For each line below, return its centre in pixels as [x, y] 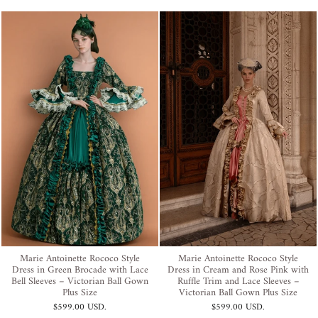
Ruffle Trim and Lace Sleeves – [238, 282]
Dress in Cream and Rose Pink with [238, 270]
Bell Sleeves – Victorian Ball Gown [80, 282]
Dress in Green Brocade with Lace [80, 270]
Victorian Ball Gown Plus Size [238, 293]
